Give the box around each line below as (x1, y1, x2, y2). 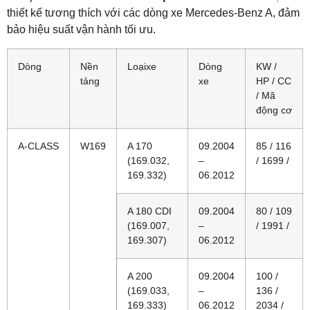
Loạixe (127, 60, 156, 72)
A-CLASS (18, 140, 59, 152)
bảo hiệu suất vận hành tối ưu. (7, 24, 156, 36)
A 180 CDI (127, 205, 172, 217)
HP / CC (256, 75, 291, 86)
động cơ (256, 104, 292, 116)
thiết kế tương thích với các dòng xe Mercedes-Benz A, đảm (7, 7, 300, 19)
